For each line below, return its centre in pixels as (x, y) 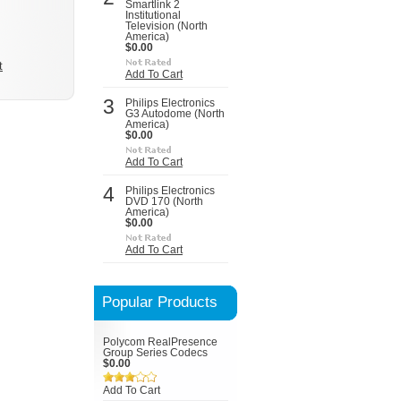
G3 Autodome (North (175, 114)
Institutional (153, 15)
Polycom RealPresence (160, 342)
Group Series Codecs (155, 353)
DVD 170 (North (164, 201)
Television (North (166, 26)
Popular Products (160, 302)
